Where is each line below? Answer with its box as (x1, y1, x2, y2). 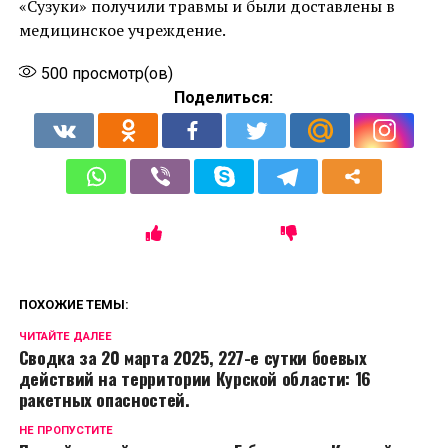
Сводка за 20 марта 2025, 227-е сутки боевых (18, 343, 367, 370)
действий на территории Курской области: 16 (18, 364, 371, 391)
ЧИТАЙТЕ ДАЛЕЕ (18, 329, 112, 343)
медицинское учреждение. (18, 18, 226, 41)
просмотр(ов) (67, 63, 173, 83)
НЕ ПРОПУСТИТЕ (18, 423, 113, 437)
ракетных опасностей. (18, 385, 190, 412)
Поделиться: (174, 87, 274, 107)
